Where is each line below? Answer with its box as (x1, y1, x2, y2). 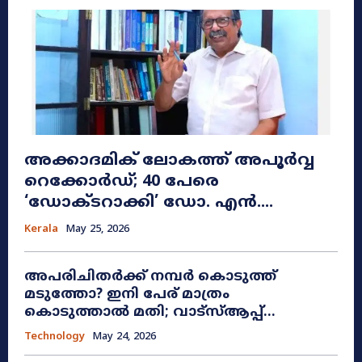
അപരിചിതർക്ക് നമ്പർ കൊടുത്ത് (24, 267, 276, 286)
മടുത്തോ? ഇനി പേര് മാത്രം (24, 285, 229, 304)
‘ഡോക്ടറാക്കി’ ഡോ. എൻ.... (24, 192, 273, 213)
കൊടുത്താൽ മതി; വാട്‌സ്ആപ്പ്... (24, 303, 276, 322)
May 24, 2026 (92, 330, 156, 343)
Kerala (24, 222, 58, 236)
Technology (24, 330, 85, 343)
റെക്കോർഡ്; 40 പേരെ (24, 171, 219, 192)
